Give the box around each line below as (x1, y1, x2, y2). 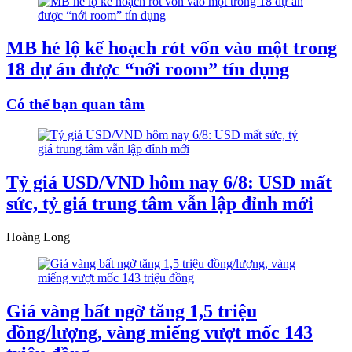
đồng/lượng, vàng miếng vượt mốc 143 (6, 321, 313, 343)
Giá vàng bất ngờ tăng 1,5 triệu (6, 300, 257, 321)
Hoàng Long (6, 229, 70, 244)
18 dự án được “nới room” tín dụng (6, 59, 289, 80)
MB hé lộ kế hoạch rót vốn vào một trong (6, 38, 337, 59)
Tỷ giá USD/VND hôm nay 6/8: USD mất (6, 172, 332, 192)
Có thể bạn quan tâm (6, 96, 145, 113)
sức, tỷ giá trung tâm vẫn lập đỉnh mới (6, 193, 313, 214)
